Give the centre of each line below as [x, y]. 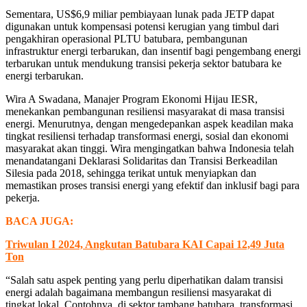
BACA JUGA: [39, 221]
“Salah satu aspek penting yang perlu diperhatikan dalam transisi [144, 280]
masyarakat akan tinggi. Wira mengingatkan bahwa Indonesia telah [150, 149]
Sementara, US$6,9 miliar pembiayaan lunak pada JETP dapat [140, 14]
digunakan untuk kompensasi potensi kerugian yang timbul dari [142, 27]
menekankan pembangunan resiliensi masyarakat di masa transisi [145, 112]
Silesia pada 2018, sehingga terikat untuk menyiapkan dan [131, 173]
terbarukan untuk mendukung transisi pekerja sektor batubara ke [144, 64]
